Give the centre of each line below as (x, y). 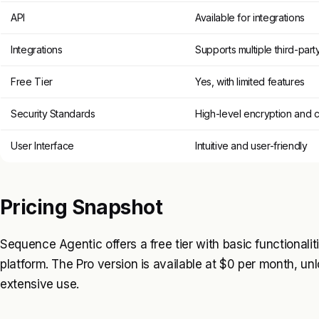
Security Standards (53, 113)
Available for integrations (250, 17)
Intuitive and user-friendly (251, 145)
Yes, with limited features (250, 81)
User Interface (43, 145)
